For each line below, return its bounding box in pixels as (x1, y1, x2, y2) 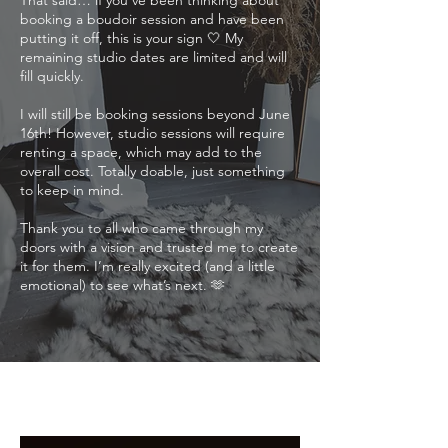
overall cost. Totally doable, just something (20, 162, 285, 180)
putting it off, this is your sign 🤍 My (20, 29, 243, 47)
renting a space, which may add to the (20, 143, 262, 161)
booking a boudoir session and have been (20, 10, 284, 28)
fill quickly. (20, 67, 84, 85)
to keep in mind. (20, 181, 124, 199)
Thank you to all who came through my (20, 219, 263, 237)
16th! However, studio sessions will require (20, 124, 285, 142)
